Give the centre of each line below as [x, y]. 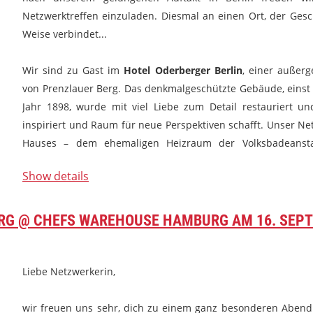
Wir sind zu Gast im [73, 70]
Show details [56, 176]
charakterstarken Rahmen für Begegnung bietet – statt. [152, 161]
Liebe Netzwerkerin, [69, 271]
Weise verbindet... [65, 34]
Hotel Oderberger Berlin [183, 70]
